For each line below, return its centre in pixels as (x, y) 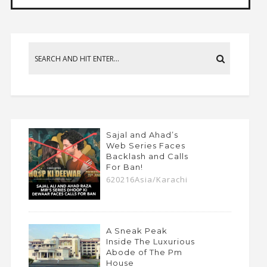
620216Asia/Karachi (147, 180)
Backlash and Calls (147, 156)
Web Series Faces (145, 146)
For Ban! (124, 167)
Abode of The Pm (144, 252)
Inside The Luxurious (150, 242)
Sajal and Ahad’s (142, 135)
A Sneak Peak (136, 231)
